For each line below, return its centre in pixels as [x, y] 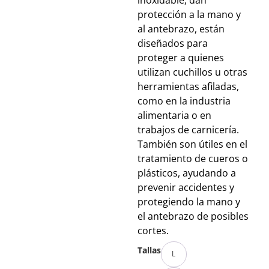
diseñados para [172, 44]
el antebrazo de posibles [193, 216]
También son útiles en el [192, 144]
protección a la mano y [189, 15]
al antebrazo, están [181, 29]
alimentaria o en [174, 116]
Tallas [149, 250]
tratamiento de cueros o [192, 159]
